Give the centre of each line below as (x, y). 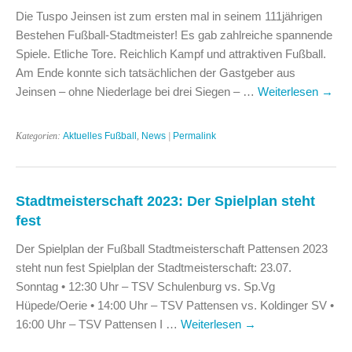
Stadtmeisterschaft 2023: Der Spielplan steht (165, 200)
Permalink (194, 136)
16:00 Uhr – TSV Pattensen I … (98, 324)
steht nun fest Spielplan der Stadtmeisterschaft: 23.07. (154, 267)
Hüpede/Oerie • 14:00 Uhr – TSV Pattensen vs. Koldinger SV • (175, 305)
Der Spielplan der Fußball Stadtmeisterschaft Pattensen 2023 (172, 248)
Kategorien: (39, 136)
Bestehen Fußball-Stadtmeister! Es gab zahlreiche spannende (174, 35)
